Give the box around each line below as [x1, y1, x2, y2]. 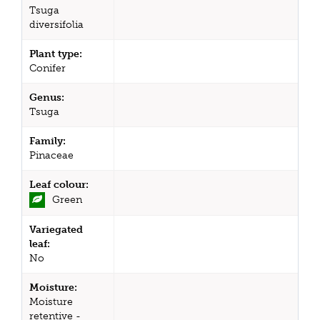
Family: [29, 134, 66, 147]
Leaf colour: [29, 178, 89, 191]
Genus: [29, 91, 64, 104]
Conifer [29, 61, 66, 74]
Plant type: [29, 47, 82, 60]
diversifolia [29, 18, 84, 31]
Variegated [29, 223, 83, 236]
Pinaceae [29, 149, 74, 161]
